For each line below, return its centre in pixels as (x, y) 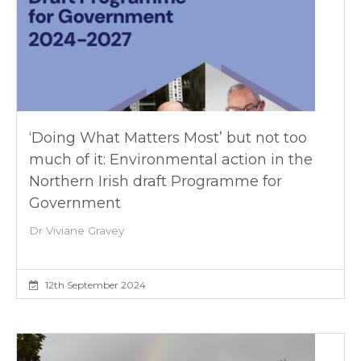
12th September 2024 (94, 284)
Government (75, 203)
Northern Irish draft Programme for (156, 181)
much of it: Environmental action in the (171, 159)
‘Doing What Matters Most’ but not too (168, 137)
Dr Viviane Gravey (77, 230)
